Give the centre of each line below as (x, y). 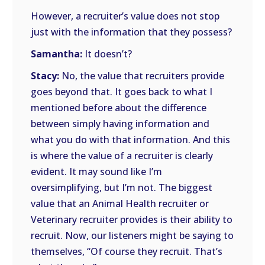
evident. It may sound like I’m (97, 172)
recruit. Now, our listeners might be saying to (132, 235)
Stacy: (45, 76)
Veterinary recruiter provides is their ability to (132, 219)
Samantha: (58, 54)
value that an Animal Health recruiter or (120, 203)
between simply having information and (120, 124)
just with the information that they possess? (132, 32)
